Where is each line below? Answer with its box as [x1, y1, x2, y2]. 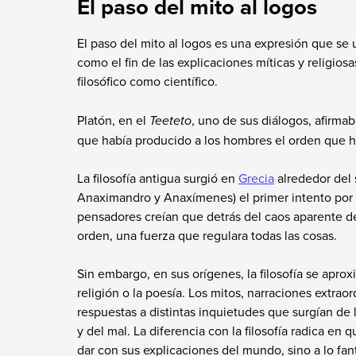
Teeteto [149, 110, 192, 130]
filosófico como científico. [76, 72, 218, 91]
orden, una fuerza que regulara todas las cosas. [76, 226, 337, 244]
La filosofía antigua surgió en [76, 168, 238, 187]
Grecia [238, 168, 274, 187]
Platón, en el [76, 110, 149, 129]
